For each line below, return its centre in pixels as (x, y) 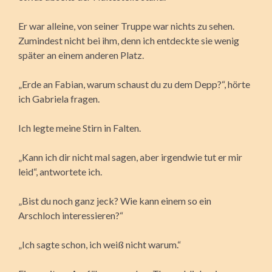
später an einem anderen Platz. (81, 55)
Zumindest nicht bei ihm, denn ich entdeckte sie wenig (129, 40)
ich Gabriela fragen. (59, 98)
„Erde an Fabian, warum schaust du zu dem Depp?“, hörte (134, 84)
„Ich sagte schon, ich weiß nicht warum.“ (100, 244)
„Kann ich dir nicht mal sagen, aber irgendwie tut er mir (130, 157)
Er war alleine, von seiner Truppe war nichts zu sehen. (126, 25)
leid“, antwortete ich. (60, 171)
